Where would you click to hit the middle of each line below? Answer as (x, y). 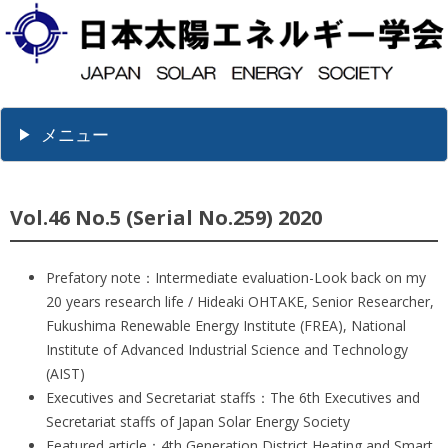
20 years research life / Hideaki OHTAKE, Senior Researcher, (240, 302)
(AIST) (65, 374)
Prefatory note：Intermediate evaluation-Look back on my (236, 278)
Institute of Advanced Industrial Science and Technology (227, 350)
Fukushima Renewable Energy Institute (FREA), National (226, 326)
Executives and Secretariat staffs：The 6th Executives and (233, 398)
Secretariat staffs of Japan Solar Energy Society (198, 422)
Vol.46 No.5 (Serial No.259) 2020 (166, 218)
